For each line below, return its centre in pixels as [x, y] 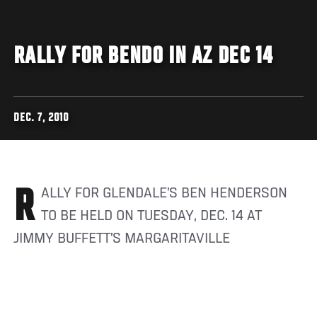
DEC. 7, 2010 [41, 118]
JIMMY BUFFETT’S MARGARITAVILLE [122, 239]
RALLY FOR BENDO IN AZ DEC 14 [143, 57]
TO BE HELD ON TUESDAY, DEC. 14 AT [152, 216]
